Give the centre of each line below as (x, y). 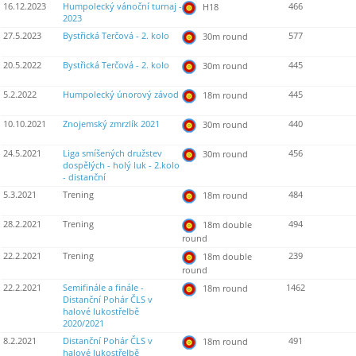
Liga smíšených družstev (112, 154)
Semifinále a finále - (103, 288)
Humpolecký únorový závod (121, 95)
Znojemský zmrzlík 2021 (111, 124)
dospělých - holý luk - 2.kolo (121, 166)
